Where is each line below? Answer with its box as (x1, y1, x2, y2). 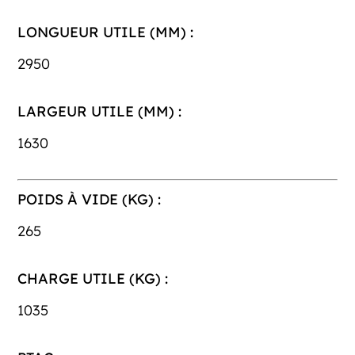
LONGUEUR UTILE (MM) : (17, 23, 194, 42)
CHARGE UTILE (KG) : (17, 269, 169, 288)
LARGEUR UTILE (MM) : (17, 102, 182, 121)
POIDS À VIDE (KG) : (17, 190, 162, 209)
